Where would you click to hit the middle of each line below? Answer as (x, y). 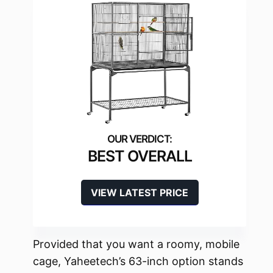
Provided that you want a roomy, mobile (136, 244)
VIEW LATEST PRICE (140, 193)
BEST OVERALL (140, 156)
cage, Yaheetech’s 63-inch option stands (138, 261)
